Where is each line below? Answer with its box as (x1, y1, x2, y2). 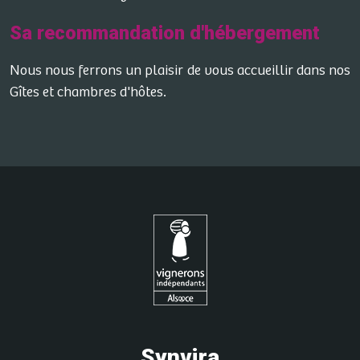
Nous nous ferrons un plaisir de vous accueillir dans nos (10, 63, 350, 79)
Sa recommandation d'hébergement (10, 22, 320, 44)
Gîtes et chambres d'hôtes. (10, 84, 166, 100)
